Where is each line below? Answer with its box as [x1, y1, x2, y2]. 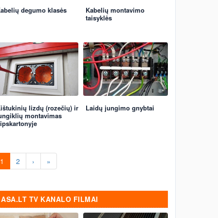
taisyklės [86, 13, 112, 22]
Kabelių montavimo [86, 5, 145, 15]
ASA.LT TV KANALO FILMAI [1, 194, 98, 204]
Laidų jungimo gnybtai [86, 103, 154, 112]
